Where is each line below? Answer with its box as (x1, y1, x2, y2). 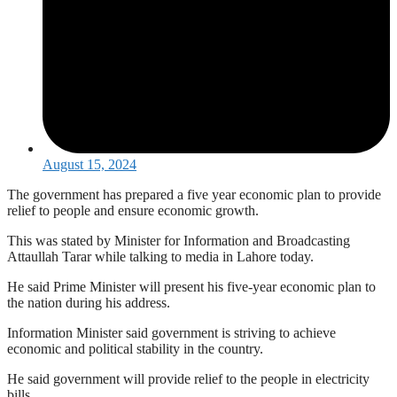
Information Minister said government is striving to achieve (7, 324, 336, 340)
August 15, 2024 (43, 156, 136, 172)
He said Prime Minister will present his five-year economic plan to (7, 278, 376, 294)
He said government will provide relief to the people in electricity (7, 370, 370, 386)
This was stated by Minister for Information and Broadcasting (7, 232, 350, 248)
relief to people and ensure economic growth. (7, 202, 259, 218)
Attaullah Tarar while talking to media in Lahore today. (7, 248, 314, 264)
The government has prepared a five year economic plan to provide (7, 186, 381, 202)
